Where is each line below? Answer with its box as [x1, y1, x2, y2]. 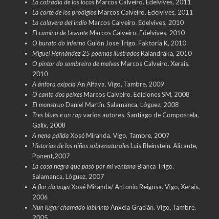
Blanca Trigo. [135, 162, 174, 170]
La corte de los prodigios [32, 8, 96, 16]
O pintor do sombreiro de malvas [32, 59, 119, 67]
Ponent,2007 [32, 152, 70, 160]
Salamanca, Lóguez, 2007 [32, 172, 104, 180]
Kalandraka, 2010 [139, 49, 192, 57]
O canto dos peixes [32, 90, 82, 98]
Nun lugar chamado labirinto [32, 203, 109, 211]
